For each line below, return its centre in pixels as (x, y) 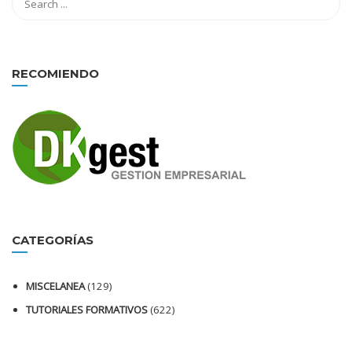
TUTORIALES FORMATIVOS (87, 310)
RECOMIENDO (55, 73)
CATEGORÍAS (53, 240)
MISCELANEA (55, 286)
